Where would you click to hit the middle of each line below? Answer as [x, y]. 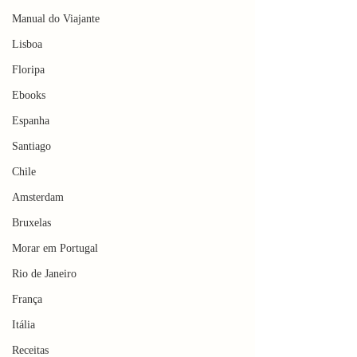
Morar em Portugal [55, 248]
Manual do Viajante [56, 19]
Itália [24, 325]
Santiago [31, 146]
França [27, 299]
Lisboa [27, 44]
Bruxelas [31, 223]
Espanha [31, 121]
